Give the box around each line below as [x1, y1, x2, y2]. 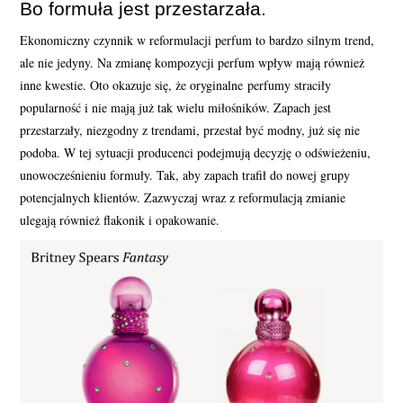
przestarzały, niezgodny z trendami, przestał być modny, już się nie [20, 121, 361, 139]
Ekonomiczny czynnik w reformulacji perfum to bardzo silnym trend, [20, 31, 375, 49]
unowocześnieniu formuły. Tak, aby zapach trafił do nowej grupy [20, 166, 351, 184]
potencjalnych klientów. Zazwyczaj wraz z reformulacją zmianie [20, 189, 346, 207]
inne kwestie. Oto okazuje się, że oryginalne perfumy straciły [20, 76, 332, 94]
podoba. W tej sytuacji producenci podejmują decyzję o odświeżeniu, [20, 144, 372, 162]
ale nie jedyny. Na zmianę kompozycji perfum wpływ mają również [20, 54, 365, 72]
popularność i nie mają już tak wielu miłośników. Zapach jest [20, 99, 332, 117]
